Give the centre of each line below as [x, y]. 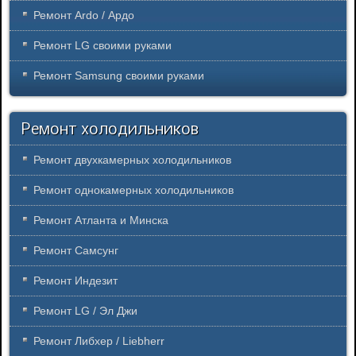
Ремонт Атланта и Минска [101, 221]
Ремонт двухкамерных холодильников [132, 160]
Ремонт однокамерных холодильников [133, 190]
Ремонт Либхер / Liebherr [99, 341]
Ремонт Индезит [75, 281]
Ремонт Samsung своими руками [119, 76]
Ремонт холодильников [110, 131]
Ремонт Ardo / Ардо [84, 15]
